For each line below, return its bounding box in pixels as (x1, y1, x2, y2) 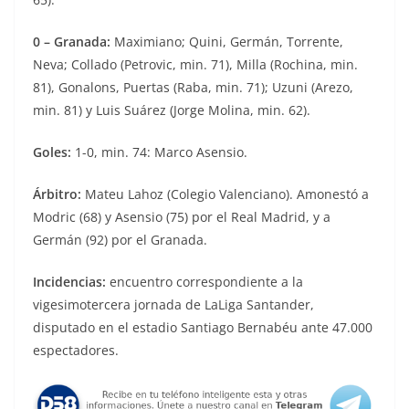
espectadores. (33, 341, 119, 359)
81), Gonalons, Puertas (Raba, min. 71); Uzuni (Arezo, (33, 78, 353, 96)
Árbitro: (33, 184, 81, 203)
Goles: (33, 142, 71, 161)
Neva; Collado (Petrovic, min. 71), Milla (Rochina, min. (33, 55, 358, 73)
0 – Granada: (33, 32, 110, 50)
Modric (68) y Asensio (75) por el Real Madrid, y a (33, 207, 330, 225)
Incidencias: (33, 272, 106, 290)
